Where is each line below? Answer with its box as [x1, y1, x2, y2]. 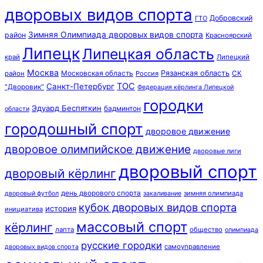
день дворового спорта [61, 188, 141, 197]
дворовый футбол [5, 189, 59, 197]
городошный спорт [5, 119, 143, 138]
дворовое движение [146, 126, 230, 136]
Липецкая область [82, 45, 214, 63]
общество [190, 225, 222, 234]
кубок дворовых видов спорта [79, 200, 237, 214]
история [45, 203, 76, 213]
